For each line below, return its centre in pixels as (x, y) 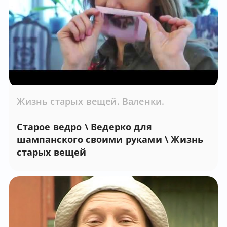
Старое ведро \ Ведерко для (85, 126)
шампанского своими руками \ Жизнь (110, 139)
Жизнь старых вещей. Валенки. (91, 101)
